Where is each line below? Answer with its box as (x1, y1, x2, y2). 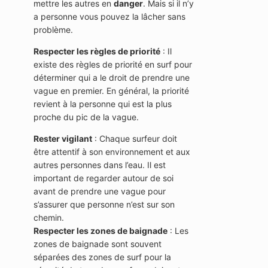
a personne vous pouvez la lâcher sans (33, 11, 185, 22)
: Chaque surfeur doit (92, 133, 177, 144)
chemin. (33, 212, 64, 223)
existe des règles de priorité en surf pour (33, 59, 192, 69)
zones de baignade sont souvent (33, 238, 162, 249)
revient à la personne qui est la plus (33, 98, 172, 109)
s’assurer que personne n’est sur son (33, 199, 175, 209)
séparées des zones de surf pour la (33, 251, 171, 262)
